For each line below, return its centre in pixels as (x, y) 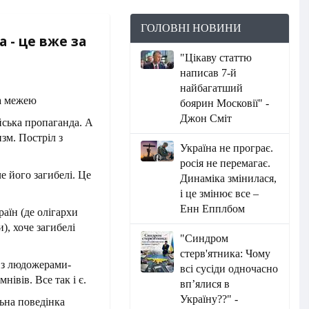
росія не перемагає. (226, 163)
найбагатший (212, 88)
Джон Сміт (206, 118)
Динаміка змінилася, (229, 178)
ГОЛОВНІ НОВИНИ (191, 28)
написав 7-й (209, 73)
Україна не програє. (227, 148)
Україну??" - (209, 299)
